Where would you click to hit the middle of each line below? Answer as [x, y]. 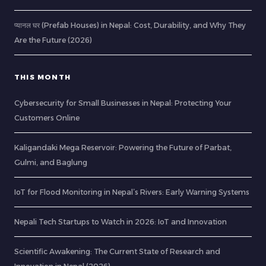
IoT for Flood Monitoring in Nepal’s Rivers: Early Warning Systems [132, 192]
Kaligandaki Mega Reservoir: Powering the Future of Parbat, [123, 148]
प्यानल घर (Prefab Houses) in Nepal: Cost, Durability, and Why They [130, 25]
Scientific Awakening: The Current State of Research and [117, 251]
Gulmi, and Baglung [51, 162]
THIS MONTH [42, 77]
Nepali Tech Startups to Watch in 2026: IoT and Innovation [121, 222]
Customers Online [47, 118]
